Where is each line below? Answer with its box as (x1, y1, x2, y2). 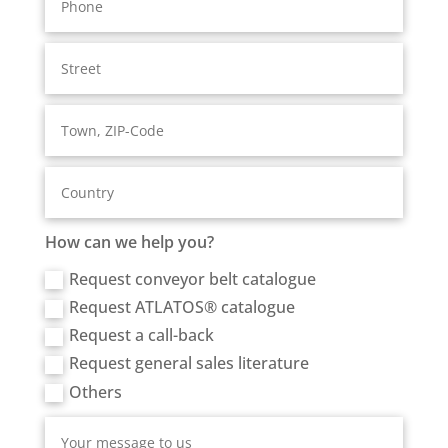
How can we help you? (45, 231, 215, 254)
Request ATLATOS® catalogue (69, 295, 296, 318)
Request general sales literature (69, 352, 310, 375)
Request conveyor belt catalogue (69, 267, 317, 290)
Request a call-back (69, 324, 215, 347)
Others (69, 380, 123, 403)
